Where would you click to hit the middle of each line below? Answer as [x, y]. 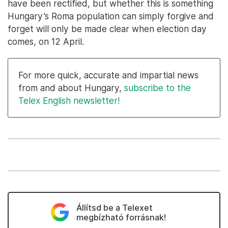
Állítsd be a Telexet [114, 208]
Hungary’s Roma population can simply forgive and [111, 16]
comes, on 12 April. [46, 41]
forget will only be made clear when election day [107, 29]
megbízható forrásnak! [121, 217]
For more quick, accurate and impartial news [108, 75]
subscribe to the [158, 88]
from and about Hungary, [71, 88]
